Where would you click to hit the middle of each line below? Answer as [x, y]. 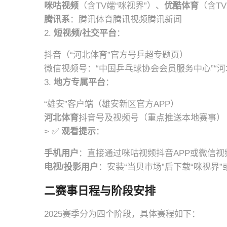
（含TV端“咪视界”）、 [121, 6]
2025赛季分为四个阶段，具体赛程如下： [122, 214]
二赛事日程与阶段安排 [100, 191]
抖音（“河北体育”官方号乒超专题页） [116, 55]
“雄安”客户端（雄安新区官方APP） [111, 104]
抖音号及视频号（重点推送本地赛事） [152, 118]
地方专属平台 [80, 82]
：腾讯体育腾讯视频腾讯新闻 [126, 20]
